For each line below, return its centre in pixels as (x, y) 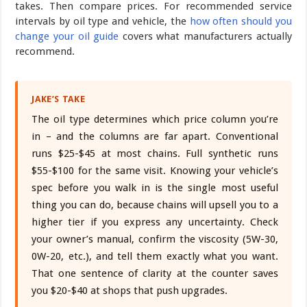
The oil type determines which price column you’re (155, 119)
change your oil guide (67, 36)
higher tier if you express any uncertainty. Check (155, 222)
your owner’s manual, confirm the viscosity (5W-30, (155, 239)
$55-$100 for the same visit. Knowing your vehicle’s (155, 170)
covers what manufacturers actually (205, 36)
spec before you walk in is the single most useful (155, 187)
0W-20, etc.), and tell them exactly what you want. (155, 256)
